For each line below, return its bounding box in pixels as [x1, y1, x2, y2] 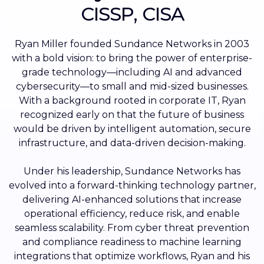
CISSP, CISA [80, 2, 184, 26]
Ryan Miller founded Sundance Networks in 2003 [15, 38, 249, 50]
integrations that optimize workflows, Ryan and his [14, 250, 250, 262]
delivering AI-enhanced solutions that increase [22, 194, 242, 206]
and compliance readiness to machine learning [22, 236, 242, 248]
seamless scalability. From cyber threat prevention [15, 222, 249, 234]
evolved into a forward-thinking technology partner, [8, 180, 256, 192]
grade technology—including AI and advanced [22, 67, 242, 78]
